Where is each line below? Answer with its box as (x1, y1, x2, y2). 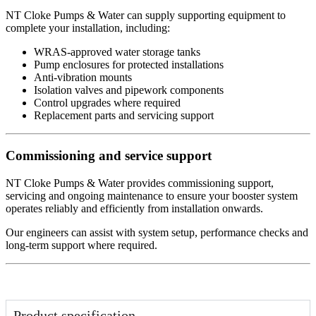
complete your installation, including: (6, 22, 170, 35)
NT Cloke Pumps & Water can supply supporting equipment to (6, 9, 286, 22)
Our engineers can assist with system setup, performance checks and (6, 226, 308, 238)
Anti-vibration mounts (34, 71, 132, 84)
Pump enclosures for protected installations (34, 59, 224, 71)
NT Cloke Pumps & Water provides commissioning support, (6, 176, 274, 189)
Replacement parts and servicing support (34, 109, 214, 122)
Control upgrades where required (34, 97, 181, 109)
